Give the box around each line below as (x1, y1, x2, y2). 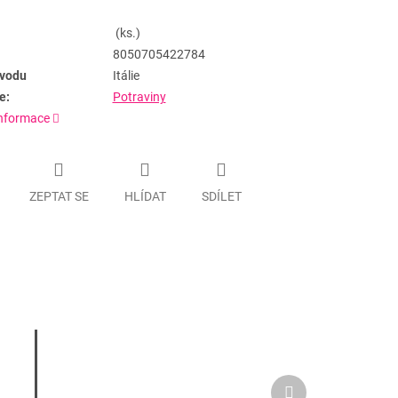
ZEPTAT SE (28, 188, 89, 203)
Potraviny (112, 90, 166, 105)
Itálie (112, 68, 142, 84)
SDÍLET (201, 188, 242, 203)
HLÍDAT (123, 188, 166, 203)
